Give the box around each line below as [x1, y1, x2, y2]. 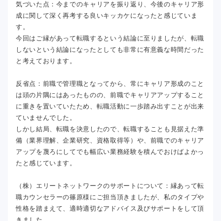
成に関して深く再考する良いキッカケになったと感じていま [16, 12, 198, 19]
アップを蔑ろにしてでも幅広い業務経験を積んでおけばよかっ [16, 148, 204, 155]
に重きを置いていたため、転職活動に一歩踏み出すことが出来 [16, 103, 204, 110]
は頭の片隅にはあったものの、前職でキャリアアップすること [16, 91, 204, 99]
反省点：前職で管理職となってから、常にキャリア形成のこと [16, 80, 204, 87]
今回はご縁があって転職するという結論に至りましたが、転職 [16, 35, 204, 42]
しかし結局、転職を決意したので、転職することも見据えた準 [16, 125, 204, 133]
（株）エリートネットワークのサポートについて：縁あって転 [16, 182, 204, 189]
